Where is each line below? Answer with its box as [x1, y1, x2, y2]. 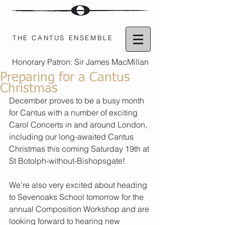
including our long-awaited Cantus [9, 132, 136, 142]
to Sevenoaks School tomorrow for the [9, 192, 146, 202]
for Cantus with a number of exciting [9, 107, 140, 118]
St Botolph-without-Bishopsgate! [9, 156, 125, 166]
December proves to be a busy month [9, 95, 146, 105]
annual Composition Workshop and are [9, 204, 151, 214]
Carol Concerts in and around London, [9, 120, 149, 130]
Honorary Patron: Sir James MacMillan [12, 57, 149, 67]
